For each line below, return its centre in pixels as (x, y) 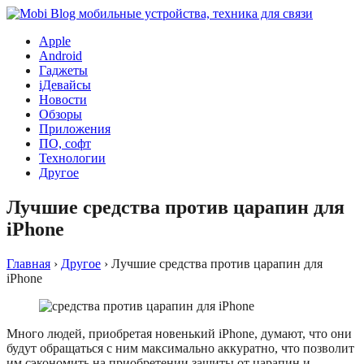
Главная (28, 263)
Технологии (72, 158)
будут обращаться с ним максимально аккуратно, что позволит (180, 348)
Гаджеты (63, 70)
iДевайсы (65, 85)
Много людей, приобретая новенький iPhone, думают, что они (179, 333)
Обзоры (61, 114)
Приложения (75, 129)
